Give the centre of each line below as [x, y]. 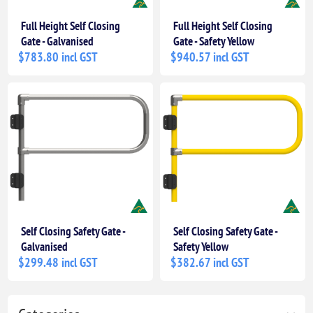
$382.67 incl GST [210, 263]
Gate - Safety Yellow [214, 42]
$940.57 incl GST [210, 57]
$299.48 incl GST [58, 263]
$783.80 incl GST [58, 57]
